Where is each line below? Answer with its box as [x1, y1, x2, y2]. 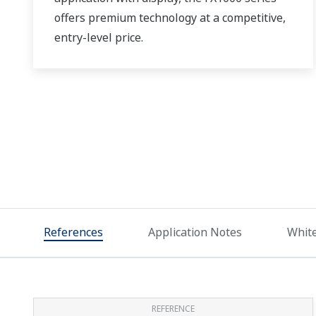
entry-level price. [54, 29, 143, 45]
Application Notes [148, 224, 242, 240]
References [44, 224, 103, 240]
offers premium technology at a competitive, [54, 9, 286, 25]
